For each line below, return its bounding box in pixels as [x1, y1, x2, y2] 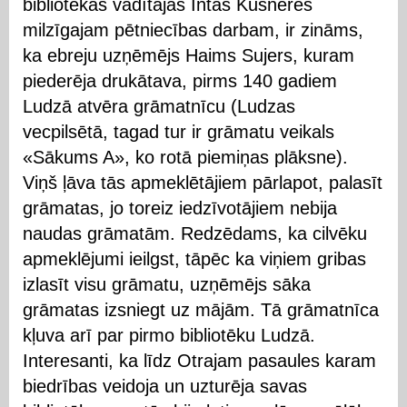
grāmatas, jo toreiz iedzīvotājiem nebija [23, 197, 337, 218]
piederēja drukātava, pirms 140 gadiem [23, 70, 337, 91]
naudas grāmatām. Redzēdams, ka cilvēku [23, 223, 367, 243]
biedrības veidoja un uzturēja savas [23, 375, 307, 396]
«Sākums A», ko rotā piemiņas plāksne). [23, 146, 348, 167]
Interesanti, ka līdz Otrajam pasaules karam [23, 350, 376, 371]
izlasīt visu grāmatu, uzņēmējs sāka [23, 273, 311, 294]
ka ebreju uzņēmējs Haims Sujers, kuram [23, 45, 354, 65]
